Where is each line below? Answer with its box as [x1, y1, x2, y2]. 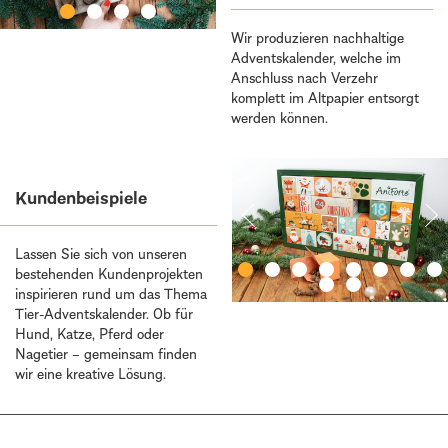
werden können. [231, 108, 329, 127]
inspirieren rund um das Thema [15, 284, 207, 303]
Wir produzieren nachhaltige [231, 28, 405, 47]
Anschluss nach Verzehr [231, 68, 379, 87]
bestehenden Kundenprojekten [15, 264, 203, 283]
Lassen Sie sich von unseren [15, 244, 187, 263]
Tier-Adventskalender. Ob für [15, 304, 193, 323]
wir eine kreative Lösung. [15, 364, 166, 383]
